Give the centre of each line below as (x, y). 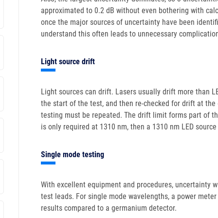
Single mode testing (73, 154)
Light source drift (68, 62)
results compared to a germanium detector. (109, 208)
